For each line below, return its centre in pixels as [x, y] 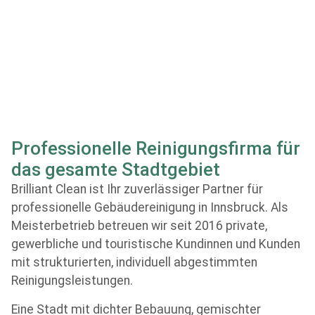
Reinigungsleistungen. [72, 281]
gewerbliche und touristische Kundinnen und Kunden [156, 244]
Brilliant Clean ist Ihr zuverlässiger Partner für [137, 189]
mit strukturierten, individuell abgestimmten [134, 262]
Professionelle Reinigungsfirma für [156, 148]
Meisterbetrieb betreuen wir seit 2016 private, [139, 226]
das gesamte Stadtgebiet [116, 169]
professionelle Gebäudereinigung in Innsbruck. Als [150, 207]
